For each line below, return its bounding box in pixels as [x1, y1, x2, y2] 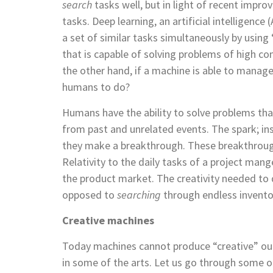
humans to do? [62, 79, 130, 94]
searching [117, 187, 161, 202]
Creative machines [62, 213, 154, 227]
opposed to [62, 187, 117, 202]
